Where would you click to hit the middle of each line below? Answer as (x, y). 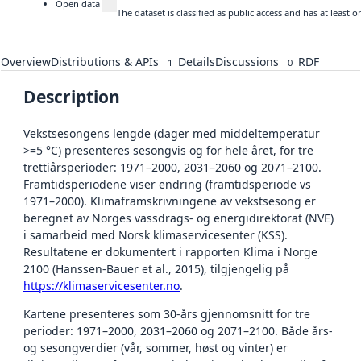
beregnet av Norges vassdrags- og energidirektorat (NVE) (178, 218)
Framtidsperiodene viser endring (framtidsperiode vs (167, 184)
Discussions (247, 61)
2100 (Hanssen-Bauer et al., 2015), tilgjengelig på (156, 268)
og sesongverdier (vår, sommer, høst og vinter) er (156, 347)
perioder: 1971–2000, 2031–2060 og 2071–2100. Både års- (178, 330)
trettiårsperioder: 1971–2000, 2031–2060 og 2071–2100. (172, 167)
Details (197, 61)
